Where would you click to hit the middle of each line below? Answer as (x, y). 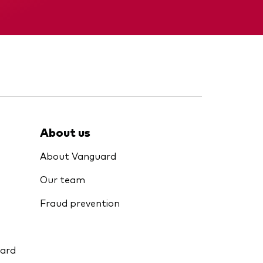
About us (65, 132)
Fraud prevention (80, 203)
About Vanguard (78, 156)
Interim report (82, 17)
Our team (63, 179)
